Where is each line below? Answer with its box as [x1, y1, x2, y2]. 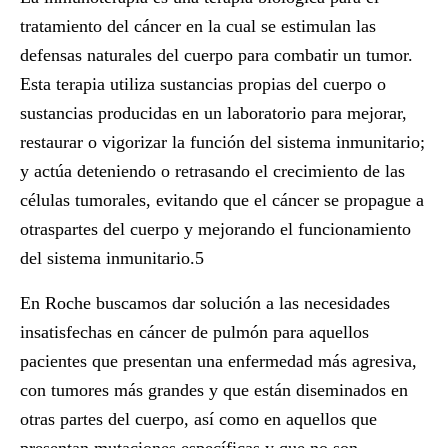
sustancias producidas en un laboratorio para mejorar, [20, 103, 407, 123]
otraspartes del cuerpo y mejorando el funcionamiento [20, 219, 411, 239]
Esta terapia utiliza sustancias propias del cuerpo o [20, 74, 386, 94]
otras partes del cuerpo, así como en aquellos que [20, 409, 377, 429]
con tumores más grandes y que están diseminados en [20, 380, 408, 400]
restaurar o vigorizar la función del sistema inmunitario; [20, 132, 425, 152]
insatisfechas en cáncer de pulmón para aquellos [20, 322, 369, 342]
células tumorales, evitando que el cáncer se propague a [20, 190, 424, 210]
